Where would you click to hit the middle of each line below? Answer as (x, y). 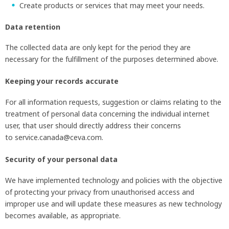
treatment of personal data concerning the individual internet (107, 114)
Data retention (33, 27)
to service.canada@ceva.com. (54, 138)
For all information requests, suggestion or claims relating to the (113, 102)
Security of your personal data (61, 159)
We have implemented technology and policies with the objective (114, 180)
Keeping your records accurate (62, 81)
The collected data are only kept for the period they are (98, 48)
